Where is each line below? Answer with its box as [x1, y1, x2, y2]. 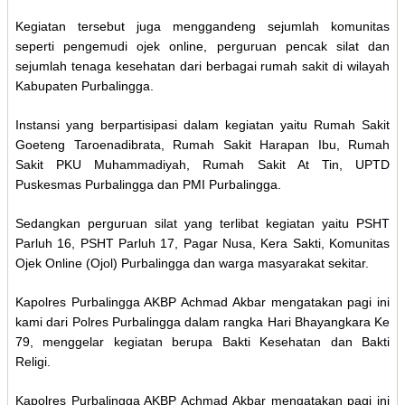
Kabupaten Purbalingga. [15, 79, 157, 94]
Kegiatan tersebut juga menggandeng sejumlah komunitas [15, 19, 390, 34]
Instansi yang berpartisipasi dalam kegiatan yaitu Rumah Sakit [15, 118, 390, 133]
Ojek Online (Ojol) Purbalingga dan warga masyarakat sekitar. [15, 256, 372, 271]
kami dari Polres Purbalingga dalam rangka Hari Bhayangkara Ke [15, 315, 390, 330]
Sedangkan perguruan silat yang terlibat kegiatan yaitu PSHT [15, 216, 390, 231]
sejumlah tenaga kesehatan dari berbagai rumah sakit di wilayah [15, 59, 390, 74]
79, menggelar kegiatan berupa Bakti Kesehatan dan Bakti [15, 334, 390, 350]
